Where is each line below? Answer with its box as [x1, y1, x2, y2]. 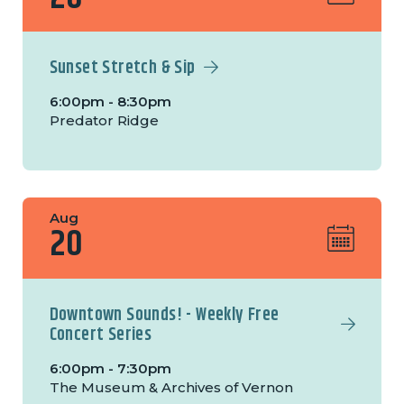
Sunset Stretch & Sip [49, 54, 196, 83]
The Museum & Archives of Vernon [49, 379, 293, 397]
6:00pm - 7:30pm [49, 360, 171, 378]
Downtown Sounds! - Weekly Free [49, 301, 280, 330]
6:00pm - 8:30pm [49, 93, 171, 111]
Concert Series [49, 321, 152, 350]
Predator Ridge [49, 112, 159, 130]
